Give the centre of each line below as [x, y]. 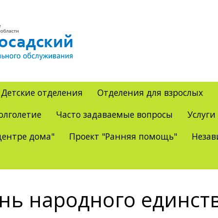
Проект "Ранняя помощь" [123, 136]
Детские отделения [42, 92]
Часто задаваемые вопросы [114, 114]
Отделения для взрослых [150, 92]
